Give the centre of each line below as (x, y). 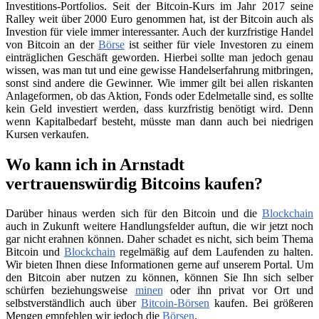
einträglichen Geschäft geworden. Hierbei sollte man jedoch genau (159, 57)
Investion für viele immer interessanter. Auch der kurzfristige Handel (159, 31)
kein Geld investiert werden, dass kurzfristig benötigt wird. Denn (159, 108)
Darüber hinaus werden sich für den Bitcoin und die (134, 214)
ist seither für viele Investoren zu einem (219, 44)
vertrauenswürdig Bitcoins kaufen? (134, 183)
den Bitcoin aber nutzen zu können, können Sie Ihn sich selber (159, 278)
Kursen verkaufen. (47, 134)
